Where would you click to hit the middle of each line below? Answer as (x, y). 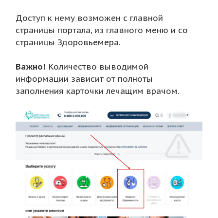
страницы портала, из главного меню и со (102, 30)
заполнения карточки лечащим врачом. (98, 91)
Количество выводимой (97, 67)
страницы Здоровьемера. (68, 43)
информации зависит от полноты (84, 79)
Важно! (31, 67)
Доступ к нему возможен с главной (89, 18)
